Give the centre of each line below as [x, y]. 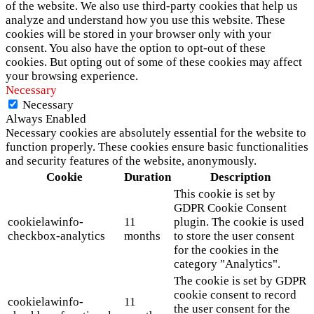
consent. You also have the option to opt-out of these [136, 48]
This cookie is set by [225, 194]
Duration [148, 177]
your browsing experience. [72, 76]
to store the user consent [234, 236]
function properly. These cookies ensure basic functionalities [157, 147]
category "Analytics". [227, 264]
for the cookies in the [226, 250]
